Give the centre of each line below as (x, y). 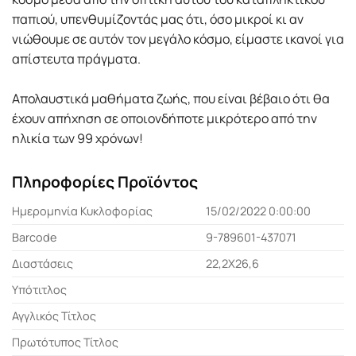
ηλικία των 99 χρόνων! (77, 138)
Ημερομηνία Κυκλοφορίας (82, 211)
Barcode (34, 238)
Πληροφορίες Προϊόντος (105, 182)
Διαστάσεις (43, 264)
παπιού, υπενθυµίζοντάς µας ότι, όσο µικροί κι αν (158, 19)
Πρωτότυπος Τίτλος (65, 342)
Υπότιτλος (39, 290)
